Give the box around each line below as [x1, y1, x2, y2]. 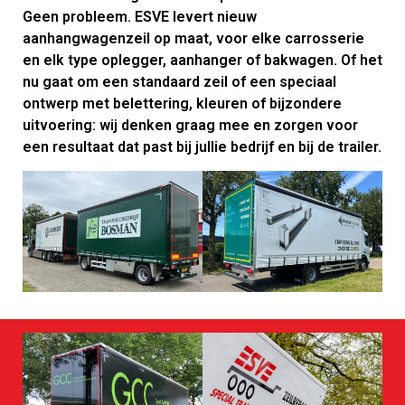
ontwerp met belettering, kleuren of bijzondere [23, 94, 342, 112]
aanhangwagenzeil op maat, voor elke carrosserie [23, 29, 364, 47]
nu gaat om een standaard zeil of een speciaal [23, 72, 336, 90]
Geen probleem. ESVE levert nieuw [23, 7, 257, 25]
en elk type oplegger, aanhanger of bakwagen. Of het [23, 51, 382, 69]
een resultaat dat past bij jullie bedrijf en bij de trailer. [23, 137, 381, 155]
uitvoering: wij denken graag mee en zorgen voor [23, 116, 358, 134]
